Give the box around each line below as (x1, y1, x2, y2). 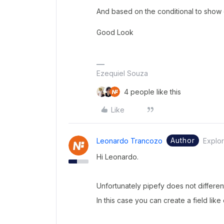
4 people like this (124, 87, 181, 96)
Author (170, 135, 195, 144)
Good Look (96, 27, 133, 36)
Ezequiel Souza (96, 68, 148, 77)
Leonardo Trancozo (96, 136, 162, 145)
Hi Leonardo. (96, 152, 138, 161)
